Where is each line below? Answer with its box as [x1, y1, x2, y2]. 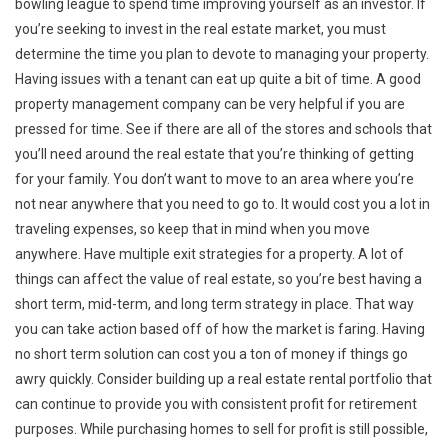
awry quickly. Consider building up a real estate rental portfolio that [15, 370, 432, 387]
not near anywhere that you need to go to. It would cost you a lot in [15, 195, 430, 212]
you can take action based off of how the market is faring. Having [15, 320, 425, 337]
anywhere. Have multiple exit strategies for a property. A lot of [15, 245, 404, 262]
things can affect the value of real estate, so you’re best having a [15, 270, 422, 287]
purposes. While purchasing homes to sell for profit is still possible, [15, 420, 428, 437]
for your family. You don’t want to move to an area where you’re [15, 170, 414, 187]
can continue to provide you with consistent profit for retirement [15, 395, 417, 412]
